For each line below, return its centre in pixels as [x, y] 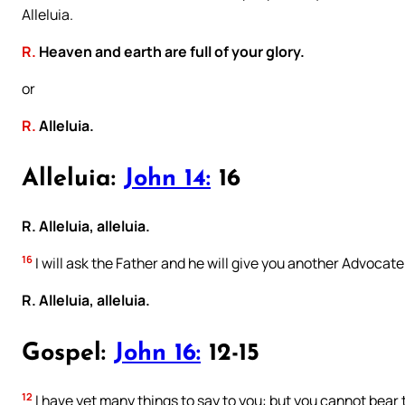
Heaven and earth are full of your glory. [170, 52]
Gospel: [68, 353]
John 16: [157, 353]
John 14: [167, 179]
